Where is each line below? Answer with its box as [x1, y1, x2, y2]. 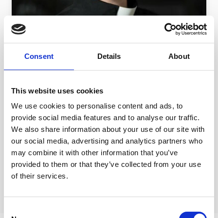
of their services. [11, 172, 68, 180]
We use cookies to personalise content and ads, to [11, 102, 183, 110]
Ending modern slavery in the [31, 74, 154, 88]
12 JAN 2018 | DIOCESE [31, 60, 106, 69]
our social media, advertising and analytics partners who [11, 137, 202, 145]
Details [97, 52, 121, 60]
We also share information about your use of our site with [11, 125, 205, 133]
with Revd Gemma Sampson [31, 104, 149, 117]
